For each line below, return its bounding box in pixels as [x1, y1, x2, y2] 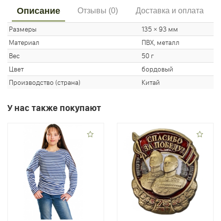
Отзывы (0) [77, 6, 118, 15]
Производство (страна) [9, 78, 80, 87]
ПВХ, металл [142, 38, 180, 47]
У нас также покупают [7, 103, 101, 114]
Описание [16, 6, 60, 16]
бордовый [142, 65, 173, 74]
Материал [9, 38, 39, 47]
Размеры [9, 25, 37, 34]
